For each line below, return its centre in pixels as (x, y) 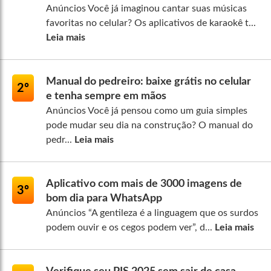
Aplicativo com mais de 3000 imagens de (144, 184)
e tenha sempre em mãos (106, 96)
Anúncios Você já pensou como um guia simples (147, 111)
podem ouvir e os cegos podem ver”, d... (130, 228)
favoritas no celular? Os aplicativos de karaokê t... (151, 23)
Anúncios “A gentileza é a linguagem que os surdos (152, 213)
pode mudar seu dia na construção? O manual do (149, 126)
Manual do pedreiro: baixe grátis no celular (149, 82)
